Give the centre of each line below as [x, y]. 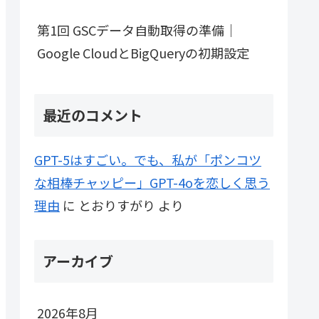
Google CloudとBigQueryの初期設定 [143, 52]
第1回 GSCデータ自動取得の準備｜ [137, 30]
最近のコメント [93, 115]
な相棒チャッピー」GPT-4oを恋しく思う [152, 183]
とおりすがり [117, 205]
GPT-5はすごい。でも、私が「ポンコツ [148, 160]
